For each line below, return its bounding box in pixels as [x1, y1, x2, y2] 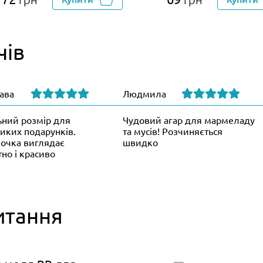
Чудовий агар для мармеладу [123, 114, 255, 126]
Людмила [123, 87, 166, 99]
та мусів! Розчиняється [123, 125, 222, 137]
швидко [123, 136, 158, 149]
